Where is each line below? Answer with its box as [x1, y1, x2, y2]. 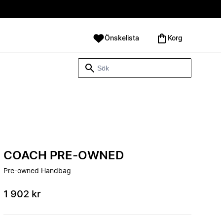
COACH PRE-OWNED [3, 150, 124, 162]
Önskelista [105, 35, 139, 42]
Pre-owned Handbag [3, 168, 71, 175]
